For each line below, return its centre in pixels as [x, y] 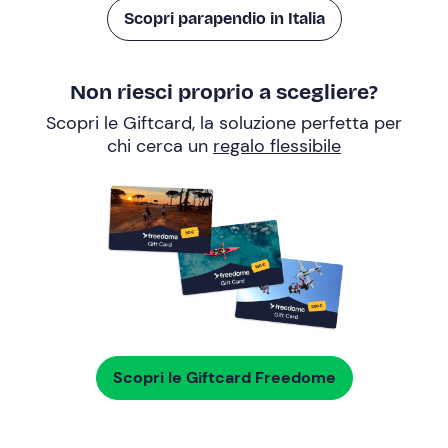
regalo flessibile [277, 146]
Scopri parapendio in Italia [224, 18]
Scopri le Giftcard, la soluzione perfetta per [224, 123]
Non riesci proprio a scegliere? [224, 92]
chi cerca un [160, 146]
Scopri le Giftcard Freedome [224, 378]
